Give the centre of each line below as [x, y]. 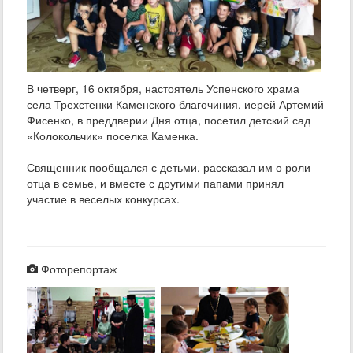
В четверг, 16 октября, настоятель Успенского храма [163, 88]
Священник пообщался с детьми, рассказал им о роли [169, 167]
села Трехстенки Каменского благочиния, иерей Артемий [175, 104]
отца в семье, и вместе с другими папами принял [155, 182]
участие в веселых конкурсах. [103, 198]
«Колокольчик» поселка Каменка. [113, 135]
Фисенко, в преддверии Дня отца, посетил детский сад [169, 119]
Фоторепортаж [77, 268]
